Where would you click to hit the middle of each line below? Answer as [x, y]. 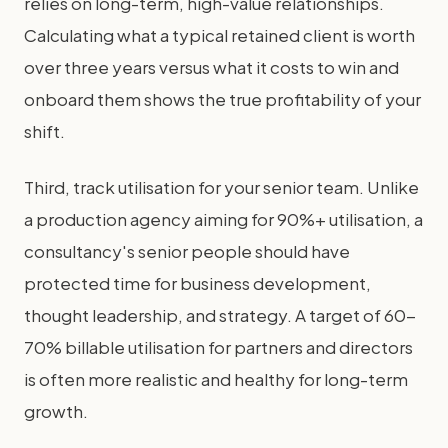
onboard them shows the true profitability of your [222, 99]
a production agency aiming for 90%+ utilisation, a [223, 219]
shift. [44, 131]
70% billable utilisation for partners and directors [218, 347]
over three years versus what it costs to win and [211, 67]
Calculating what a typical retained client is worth [219, 35]
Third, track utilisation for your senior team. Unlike [221, 187]
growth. [56, 411]
